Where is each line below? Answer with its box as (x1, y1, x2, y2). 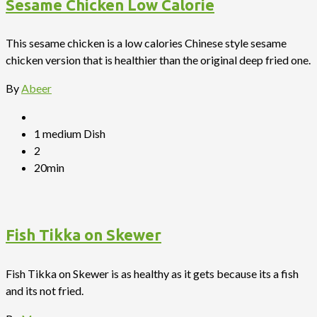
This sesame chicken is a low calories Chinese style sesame (6, 36, 287, 50)
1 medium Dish (34, 127, 105, 140)
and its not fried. (6, 283, 83, 297)
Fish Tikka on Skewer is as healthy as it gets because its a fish (6, 266, 299, 280)
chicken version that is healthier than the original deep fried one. (6, 53, 311, 67)
